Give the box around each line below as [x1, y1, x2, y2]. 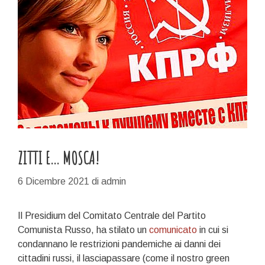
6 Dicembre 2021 [18, 176, 89, 187]
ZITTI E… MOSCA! [18, 147, 99, 169]
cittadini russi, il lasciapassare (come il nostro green [18, 253, 230, 264]
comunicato [149, 225, 197, 235]
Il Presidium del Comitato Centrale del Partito [18, 211, 206, 221]
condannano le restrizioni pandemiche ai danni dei [18, 239, 221, 250]
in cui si [197, 225, 228, 235]
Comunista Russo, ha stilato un [18, 225, 149, 235]
